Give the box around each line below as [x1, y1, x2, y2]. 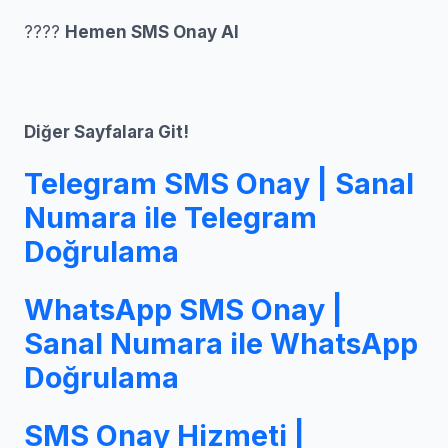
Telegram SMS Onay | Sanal [24, 166, 414, 201]
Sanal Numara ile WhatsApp [24, 326, 418, 361]
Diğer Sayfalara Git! [24, 122, 189, 142]
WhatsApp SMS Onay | [24, 292, 343, 327]
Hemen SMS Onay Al [65, 22, 239, 42]
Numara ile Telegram [24, 200, 317, 235]
